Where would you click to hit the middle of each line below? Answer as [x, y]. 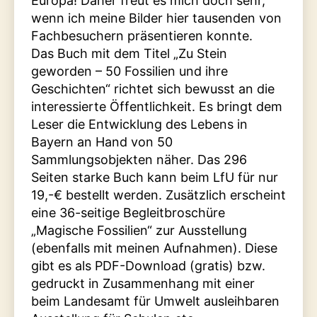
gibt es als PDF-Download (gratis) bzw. [148, 266]
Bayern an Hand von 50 [102, 142]
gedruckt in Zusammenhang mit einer [143, 284]
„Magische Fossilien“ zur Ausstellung [139, 231]
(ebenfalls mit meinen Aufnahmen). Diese [154, 248]
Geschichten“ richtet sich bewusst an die [153, 89]
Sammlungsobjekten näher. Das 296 [139, 160]
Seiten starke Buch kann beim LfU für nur [155, 178]
